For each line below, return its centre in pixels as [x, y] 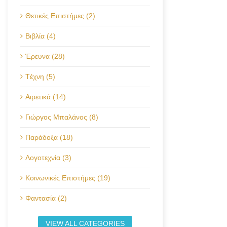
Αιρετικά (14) [46, 97]
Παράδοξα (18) [49, 137]
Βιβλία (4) [41, 36]
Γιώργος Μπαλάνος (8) [62, 117]
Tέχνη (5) [40, 77]
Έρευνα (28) [45, 56]
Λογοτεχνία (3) [48, 158]
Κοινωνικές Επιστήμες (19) [68, 178]
